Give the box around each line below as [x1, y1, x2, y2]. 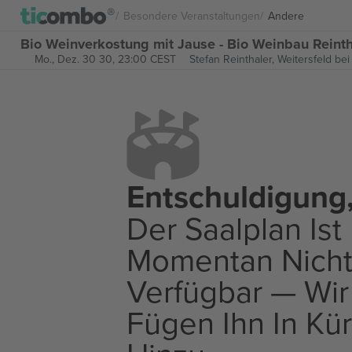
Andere [268, 7, 304, 24]
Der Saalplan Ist [126, 206, 342, 250]
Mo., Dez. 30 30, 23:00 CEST [34, 51, 176, 67]
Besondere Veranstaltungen [123, 7, 260, 24]
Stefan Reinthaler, [189, 51, 277, 67]
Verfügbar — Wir [126, 269, 349, 313]
